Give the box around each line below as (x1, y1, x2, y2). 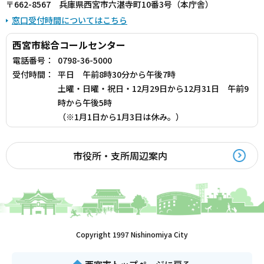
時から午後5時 (58, 96, 112, 108)
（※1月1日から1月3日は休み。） (58, 110, 184, 123)
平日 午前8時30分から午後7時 (58, 68, 176, 80)
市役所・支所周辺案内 (73, 148, 167, 163)
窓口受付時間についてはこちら (12, 14, 127, 26)
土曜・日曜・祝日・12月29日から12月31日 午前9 (58, 82, 249, 94)
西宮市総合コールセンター (12, 37, 126, 52)
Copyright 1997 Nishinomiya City (76, 229, 188, 239)
